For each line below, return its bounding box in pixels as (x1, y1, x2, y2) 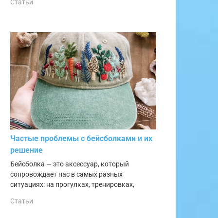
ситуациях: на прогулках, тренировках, (10, 181, 134, 189)
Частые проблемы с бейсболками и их (10, 134, 152, 144)
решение (10, 145, 43, 155)
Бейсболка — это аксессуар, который (10, 160, 129, 169)
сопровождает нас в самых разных (10, 170, 123, 179)
